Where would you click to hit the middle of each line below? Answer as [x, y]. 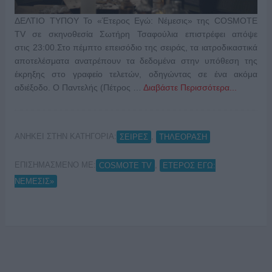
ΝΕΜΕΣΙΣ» [34, 182]
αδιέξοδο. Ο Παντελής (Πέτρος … [79, 88]
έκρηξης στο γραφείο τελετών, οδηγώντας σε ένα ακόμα [136, 74]
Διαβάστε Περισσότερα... [190, 88]
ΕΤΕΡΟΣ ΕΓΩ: [189, 165]
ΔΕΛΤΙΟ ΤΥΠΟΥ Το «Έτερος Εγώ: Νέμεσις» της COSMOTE [136, 21]
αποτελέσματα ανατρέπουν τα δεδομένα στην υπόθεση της [136, 61]
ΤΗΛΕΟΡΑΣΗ [183, 137]
